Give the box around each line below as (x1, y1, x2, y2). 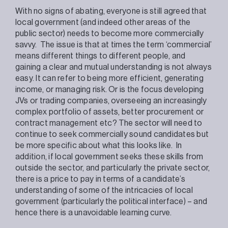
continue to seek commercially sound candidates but (15, 130, 209, 138)
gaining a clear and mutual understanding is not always (15, 63, 212, 71)
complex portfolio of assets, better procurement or (15, 107, 204, 116)
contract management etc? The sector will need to (15, 119, 203, 127)
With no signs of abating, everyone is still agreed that (15, 7, 207, 15)
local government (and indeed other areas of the (15, 18, 191, 26)
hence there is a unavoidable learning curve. (15, 208, 174, 217)
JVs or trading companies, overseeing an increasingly (15, 96, 207, 105)
